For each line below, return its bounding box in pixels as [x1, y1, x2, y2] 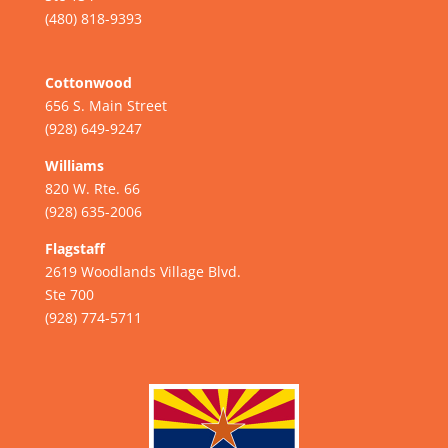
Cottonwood [44, 72, 132, 92]
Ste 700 [44, 284, 94, 304]
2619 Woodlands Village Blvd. [44, 261, 241, 281]
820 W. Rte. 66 [44, 178, 140, 198]
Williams [44, 155, 104, 175]
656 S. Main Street [44, 95, 167, 115]
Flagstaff [44, 238, 105, 258]
